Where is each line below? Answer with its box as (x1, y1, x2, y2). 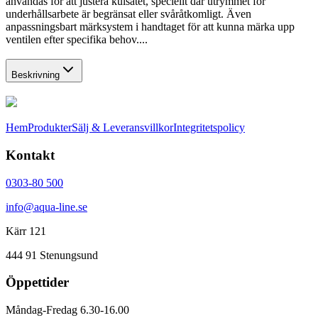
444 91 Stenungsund (6, 248, 98, 261)
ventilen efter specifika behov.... (6, 33, 148, 45)
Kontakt (6, 147, 55, 163)
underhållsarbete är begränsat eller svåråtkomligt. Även (6, 7, 251, 20)
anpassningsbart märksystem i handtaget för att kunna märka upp (6, 20, 295, 33)
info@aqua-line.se (6, 200, 87, 213)
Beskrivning (11, 70, 60, 81)
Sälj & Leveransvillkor (72, 121, 173, 134)
